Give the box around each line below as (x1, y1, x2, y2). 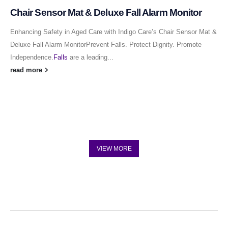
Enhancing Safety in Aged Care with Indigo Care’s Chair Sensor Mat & (10, 28, 217, 36)
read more (10, 66, 44, 74)
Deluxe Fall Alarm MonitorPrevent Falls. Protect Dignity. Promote (10, 41, 202, 48)
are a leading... (68, 53, 113, 61)
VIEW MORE (96, 145, 132, 153)
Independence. (10, 53, 53, 61)
